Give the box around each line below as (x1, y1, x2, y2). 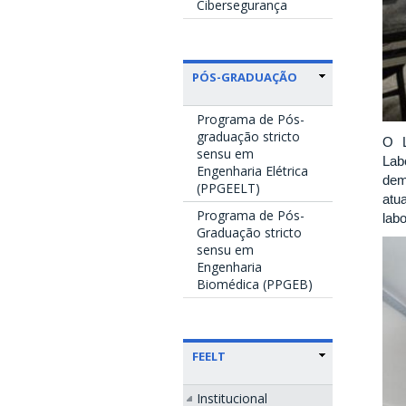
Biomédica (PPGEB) (197, 275, 313, 294)
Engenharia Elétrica (197, 162, 308, 180)
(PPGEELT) (197, 179, 260, 198)
